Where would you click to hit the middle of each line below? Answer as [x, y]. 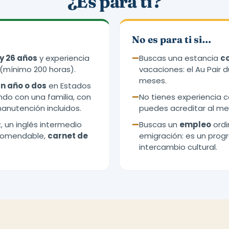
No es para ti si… [171, 39]
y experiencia [63, 58]
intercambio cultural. [178, 147]
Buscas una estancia [180, 58]
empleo [195, 124]
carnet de [68, 136]
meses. [153, 81]
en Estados [69, 86]
